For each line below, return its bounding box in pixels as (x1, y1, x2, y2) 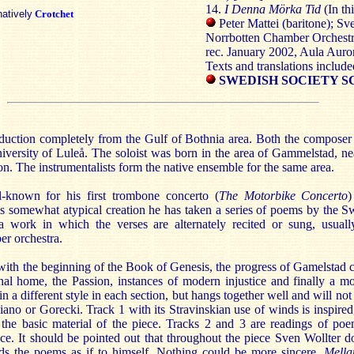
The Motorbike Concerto (218, 189, 348, 202)
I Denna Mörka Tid (224, 2, 321, 16)
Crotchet (34, 8, 73, 20)
